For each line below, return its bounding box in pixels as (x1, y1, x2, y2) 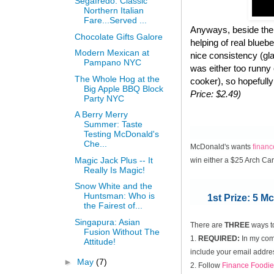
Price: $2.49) (190, 88, 243, 99)
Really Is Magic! (83, 165, 145, 175)
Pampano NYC (83, 57, 141, 68)
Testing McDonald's (83, 129, 159, 139)
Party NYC (83, 93, 124, 103)
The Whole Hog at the (74, 73, 160, 84)
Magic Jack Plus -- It (74, 155, 153, 165)
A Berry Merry (74, 109, 128, 120)
